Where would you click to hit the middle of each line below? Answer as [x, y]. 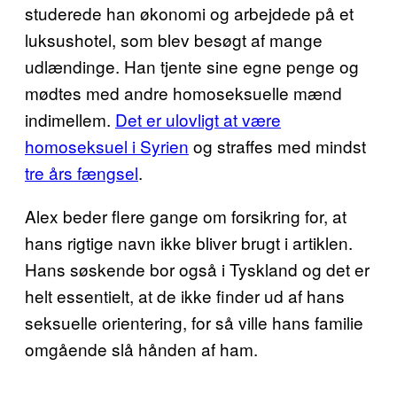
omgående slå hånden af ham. [141, 349]
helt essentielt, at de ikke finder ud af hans [185, 296]
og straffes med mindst [277, 146]
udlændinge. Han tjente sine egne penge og [192, 66]
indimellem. [70, 119]
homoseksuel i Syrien [107, 146]
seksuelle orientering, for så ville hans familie [194, 322]
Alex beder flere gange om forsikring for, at [186, 216]
